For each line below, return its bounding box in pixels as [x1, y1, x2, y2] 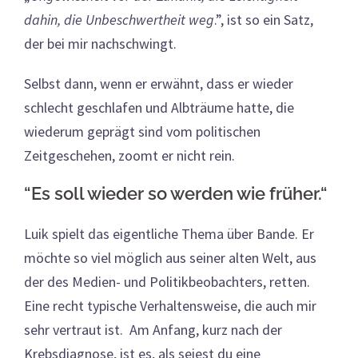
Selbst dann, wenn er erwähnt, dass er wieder [24, 74, 293, 93]
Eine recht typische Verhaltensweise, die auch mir [24, 296, 316, 315]
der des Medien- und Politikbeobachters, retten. [24, 272, 310, 291]
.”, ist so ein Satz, [214, 10, 313, 29]
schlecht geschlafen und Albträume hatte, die [24, 97, 294, 117]
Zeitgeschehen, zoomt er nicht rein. [24, 145, 241, 165]
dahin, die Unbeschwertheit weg [24, 10, 214, 29]
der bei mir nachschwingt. [24, 34, 177, 53]
